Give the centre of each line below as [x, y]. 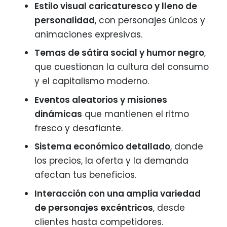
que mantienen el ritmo [136, 114]
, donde [187, 147]
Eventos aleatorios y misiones [101, 100]
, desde [169, 207]
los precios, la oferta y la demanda [111, 161]
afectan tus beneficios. [85, 175]
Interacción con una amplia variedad [118, 193]
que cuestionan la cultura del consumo [122, 67]
